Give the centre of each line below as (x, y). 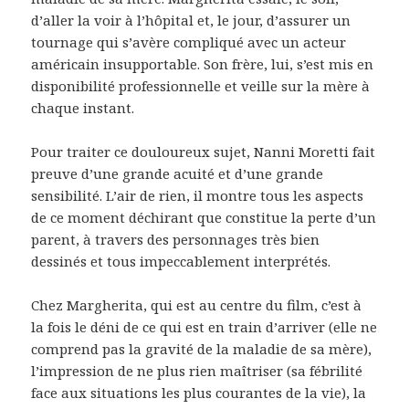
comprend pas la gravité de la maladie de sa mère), (202, 348)
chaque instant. (83, 107)
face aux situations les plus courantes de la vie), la (199, 392)
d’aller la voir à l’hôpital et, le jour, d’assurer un (191, 20)
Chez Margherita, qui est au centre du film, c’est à (197, 304)
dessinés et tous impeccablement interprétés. (181, 261)
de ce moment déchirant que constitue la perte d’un (204, 217)
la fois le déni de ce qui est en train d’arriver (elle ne (204, 326)
